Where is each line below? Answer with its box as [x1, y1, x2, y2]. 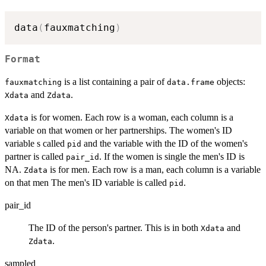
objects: [214, 77, 245, 87]
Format [5, 54, 40, 65]
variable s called [5, 138, 67, 149]
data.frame [167, 78, 214, 87]
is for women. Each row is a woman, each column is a [28, 112, 233, 123]
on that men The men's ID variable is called [5, 178, 169, 188]
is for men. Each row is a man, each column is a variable [47, 164, 261, 175]
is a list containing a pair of [62, 77, 167, 87]
